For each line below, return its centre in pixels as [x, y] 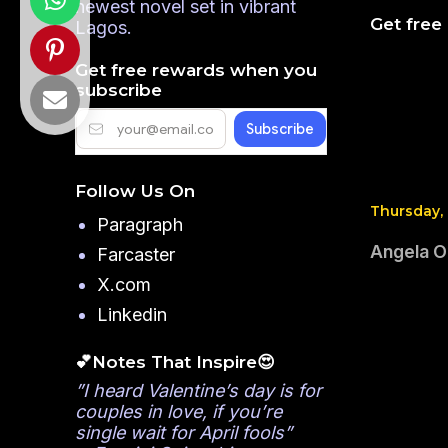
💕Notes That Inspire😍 [174, 361]
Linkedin [132, 315]
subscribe [118, 89]
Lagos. [103, 27]
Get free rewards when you [195, 69]
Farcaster [136, 255]
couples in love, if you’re [178, 412]
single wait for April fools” [183, 433]
